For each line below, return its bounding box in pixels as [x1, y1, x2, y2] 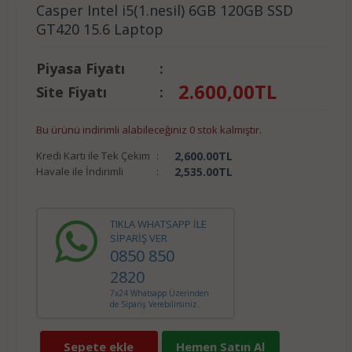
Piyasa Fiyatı [35, 59, 125, 78]
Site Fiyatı [35, 82, 107, 101]
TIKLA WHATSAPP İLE [109, 217, 207, 231]
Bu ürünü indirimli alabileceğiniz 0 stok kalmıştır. [35, 123, 262, 137]
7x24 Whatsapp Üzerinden [109, 288, 209, 299]
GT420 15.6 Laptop [35, 20, 163, 38]
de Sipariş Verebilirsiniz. [109, 299, 200, 310]
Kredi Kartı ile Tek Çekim [35, 148, 150, 163]
